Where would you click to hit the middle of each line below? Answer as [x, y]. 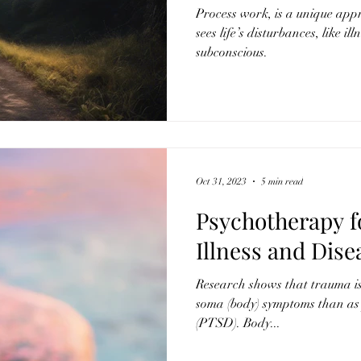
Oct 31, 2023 [221, 181]
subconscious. [232, 52]
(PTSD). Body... [238, 323]
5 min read [282, 181]
